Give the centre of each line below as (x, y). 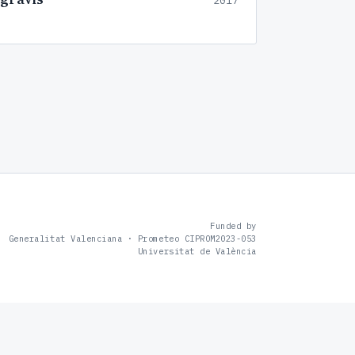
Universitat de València (197, 251)
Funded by (233, 225)
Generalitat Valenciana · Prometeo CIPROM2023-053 (132, 238)
